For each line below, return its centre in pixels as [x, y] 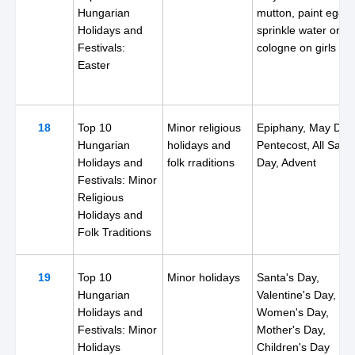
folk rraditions [201, 162]
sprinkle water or [298, 30]
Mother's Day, [291, 330]
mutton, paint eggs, [305, 13]
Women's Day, [293, 312]
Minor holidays [204, 277]
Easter [94, 65]
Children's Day [293, 347]
